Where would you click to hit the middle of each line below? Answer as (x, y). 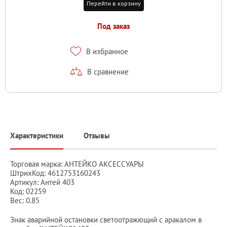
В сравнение (108, 71)
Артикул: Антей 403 (42, 182)
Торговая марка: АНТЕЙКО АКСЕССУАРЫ (77, 164)
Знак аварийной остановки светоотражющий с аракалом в (106, 219)
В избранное (107, 51)
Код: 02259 (28, 191)
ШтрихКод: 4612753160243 (55, 173)
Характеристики (37, 135)
